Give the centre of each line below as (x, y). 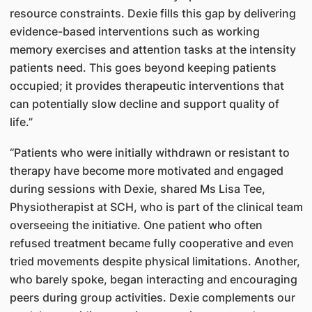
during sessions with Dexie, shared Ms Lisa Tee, (137, 189)
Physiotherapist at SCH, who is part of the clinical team (156, 207)
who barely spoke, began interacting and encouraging (153, 279)
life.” (21, 122)
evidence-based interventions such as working (134, 31)
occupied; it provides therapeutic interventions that (147, 86)
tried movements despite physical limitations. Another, (155, 261)
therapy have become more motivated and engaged (146, 171)
